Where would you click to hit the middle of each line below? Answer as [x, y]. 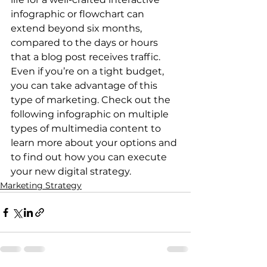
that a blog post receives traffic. [87, 57]
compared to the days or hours [86, 43]
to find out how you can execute [90, 157]
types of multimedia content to [87, 128]
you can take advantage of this [85, 86]
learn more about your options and [95, 143]
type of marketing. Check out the [92, 100]
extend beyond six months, [77, 28]
